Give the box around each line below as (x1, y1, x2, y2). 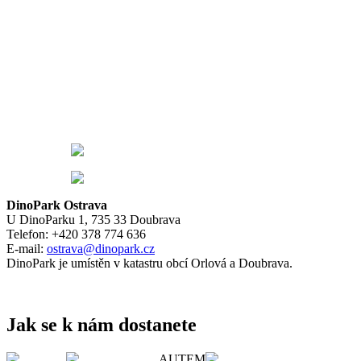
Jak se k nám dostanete (6, 313, 197, 335)
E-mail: (6, 241, 47, 255)
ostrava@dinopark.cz (47, 241, 155, 255)
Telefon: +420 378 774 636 (6, 226, 146, 241)
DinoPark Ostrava (6, 197, 107, 212)
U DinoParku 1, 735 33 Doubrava (6, 212, 180, 226)
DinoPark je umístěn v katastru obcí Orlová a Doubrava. (6, 255, 293, 270)
